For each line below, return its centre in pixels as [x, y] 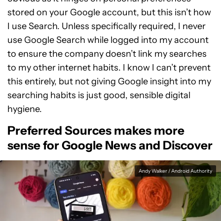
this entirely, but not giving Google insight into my [109, 81]
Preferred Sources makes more [96, 130]
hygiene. [25, 109]
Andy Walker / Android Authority [175, 171]
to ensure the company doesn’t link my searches [107, 54]
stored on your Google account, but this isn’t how [109, 12]
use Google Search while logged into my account [108, 40]
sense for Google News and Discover [110, 145]
